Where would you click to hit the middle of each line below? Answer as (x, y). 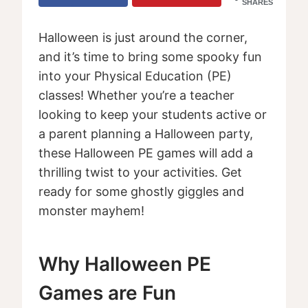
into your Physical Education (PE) (135, 76)
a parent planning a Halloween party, (146, 134)
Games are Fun (107, 293)
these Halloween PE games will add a (146, 153)
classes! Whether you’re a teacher (136, 96)
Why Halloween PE (125, 264)
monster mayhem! (91, 211)
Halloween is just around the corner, (143, 38)
